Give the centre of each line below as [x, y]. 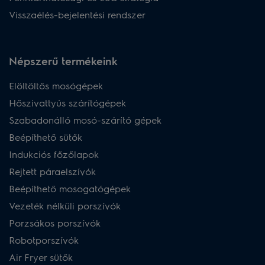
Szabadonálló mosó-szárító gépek [85, 119]
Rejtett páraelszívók [52, 171]
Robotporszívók [44, 240]
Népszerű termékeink [63, 60]
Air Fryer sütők [41, 257]
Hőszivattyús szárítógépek [67, 102]
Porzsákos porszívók [55, 222]
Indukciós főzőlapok [54, 154]
